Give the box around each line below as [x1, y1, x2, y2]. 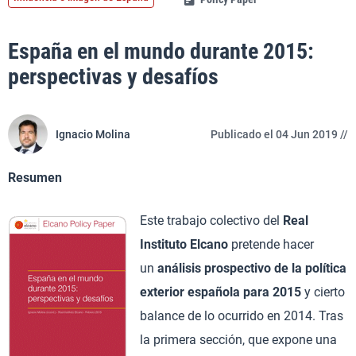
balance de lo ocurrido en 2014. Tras [140, 308, 343, 323]
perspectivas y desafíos [8, 64, 219, 90]
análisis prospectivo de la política [157, 261, 346, 276]
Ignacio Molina [56, 128, 130, 141]
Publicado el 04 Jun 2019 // [211, 128, 348, 141]
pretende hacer [228, 237, 314, 252]
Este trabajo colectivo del [140, 213, 280, 228]
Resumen [8, 170, 62, 185]
